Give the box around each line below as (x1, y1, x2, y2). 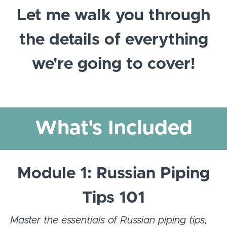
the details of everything (19, 31, 208, 48)
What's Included (34, 118, 193, 139)
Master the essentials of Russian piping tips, (10, 215, 207, 225)
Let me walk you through (17, 7, 210, 24)
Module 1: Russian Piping (17, 165, 210, 182)
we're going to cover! (31, 56, 196, 72)
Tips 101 (82, 190, 145, 206)
